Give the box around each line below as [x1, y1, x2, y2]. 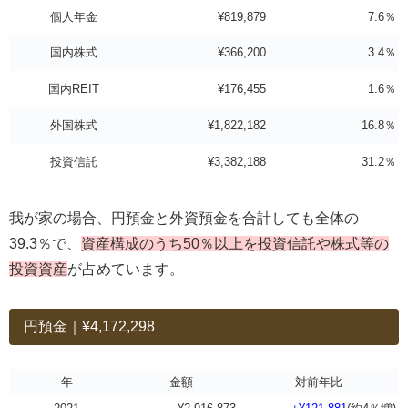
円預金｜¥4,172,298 [24, 319, 155, 335]
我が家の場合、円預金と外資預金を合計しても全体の [9, 210, 359, 227]
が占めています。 [67, 261, 184, 278]
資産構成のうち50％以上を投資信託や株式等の [81, 236, 389, 252]
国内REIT [48, 81, 99, 96]
